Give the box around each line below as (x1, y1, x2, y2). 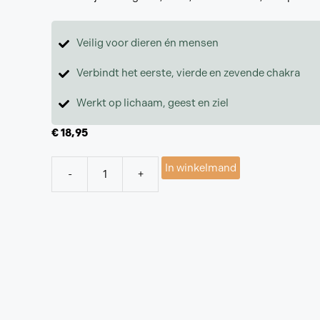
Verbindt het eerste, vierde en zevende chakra (76, 66, 300, 79)
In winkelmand (165, 161, 236, 174)
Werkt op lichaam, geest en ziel (76, 96, 229, 109)
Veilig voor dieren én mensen (76, 36, 219, 49)
